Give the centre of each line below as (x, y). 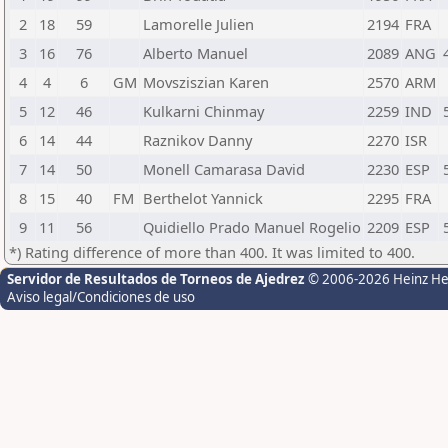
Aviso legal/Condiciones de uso (101, 297)
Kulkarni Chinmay (203, 111)
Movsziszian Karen (206, 82)
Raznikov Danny (197, 140)
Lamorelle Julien (198, 24)
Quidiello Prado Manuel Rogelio (252, 227)
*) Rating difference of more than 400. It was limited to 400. (212, 252)
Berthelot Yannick (203, 198)
